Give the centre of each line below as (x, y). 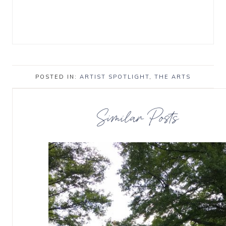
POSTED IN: (58, 76)
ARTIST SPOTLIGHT (115, 76)
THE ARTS (173, 76)
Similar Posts (138, 116)
